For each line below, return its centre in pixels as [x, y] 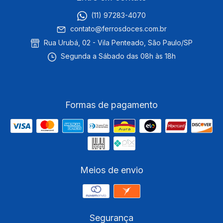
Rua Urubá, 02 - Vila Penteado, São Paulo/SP [117, 43]
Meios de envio [111, 170]
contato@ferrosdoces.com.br [118, 29]
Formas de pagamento [111, 105]
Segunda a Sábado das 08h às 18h [117, 56]
